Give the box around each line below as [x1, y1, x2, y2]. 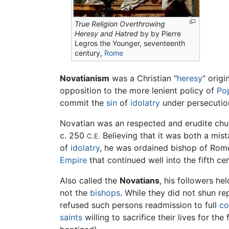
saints [60, 212, 82, 223]
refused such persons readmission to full [60, 200, 219, 211]
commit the [60, 98, 106, 108]
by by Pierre [138, 29, 181, 38]
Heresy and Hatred [75, 29, 139, 38]
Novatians [120, 175, 159, 186]
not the [60, 188, 90, 198]
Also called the [60, 175, 120, 186]
